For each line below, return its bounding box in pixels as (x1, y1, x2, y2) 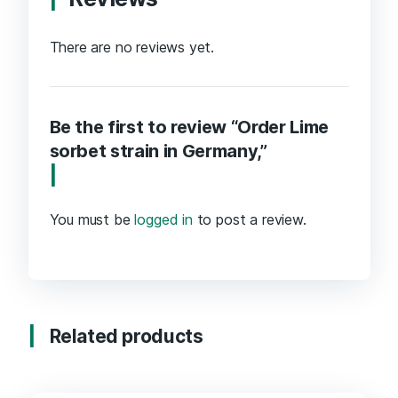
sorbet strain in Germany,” (49, 140, 267, 163)
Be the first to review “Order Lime (49, 116, 329, 139)
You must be (49, 211, 135, 229)
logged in (134, 211, 193, 229)
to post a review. (192, 211, 306, 229)
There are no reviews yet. (49, 38, 215, 57)
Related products (49, 325, 203, 348)
